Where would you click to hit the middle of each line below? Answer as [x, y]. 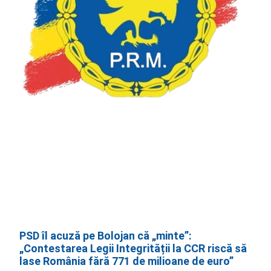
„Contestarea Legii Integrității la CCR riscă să [133, 248]
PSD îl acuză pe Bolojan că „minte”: [106, 235]
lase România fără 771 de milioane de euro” [127, 261]
